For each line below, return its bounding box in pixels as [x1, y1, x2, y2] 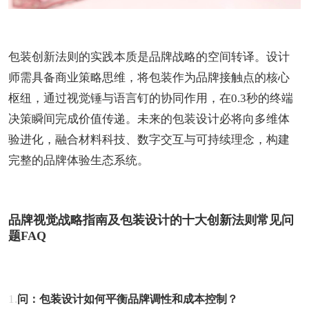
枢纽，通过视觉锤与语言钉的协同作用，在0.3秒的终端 [8, 91, 293, 105]
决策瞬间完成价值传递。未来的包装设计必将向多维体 [8, 112, 290, 126]
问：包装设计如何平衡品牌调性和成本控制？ [17, 292, 238, 305]
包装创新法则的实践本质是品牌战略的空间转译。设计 [8, 50, 290, 63]
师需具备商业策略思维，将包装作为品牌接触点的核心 [8, 70, 290, 84]
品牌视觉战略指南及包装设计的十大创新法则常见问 [8, 212, 294, 227]
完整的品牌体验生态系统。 [8, 153, 149, 167]
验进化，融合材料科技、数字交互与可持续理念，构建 [8, 132, 290, 146]
